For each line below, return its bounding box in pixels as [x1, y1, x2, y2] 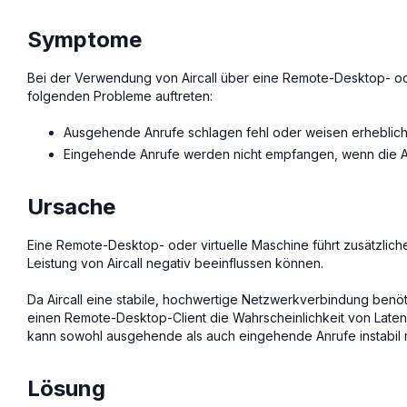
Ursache [27, 194, 115, 221]
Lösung [27, 375, 105, 402]
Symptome [27, 25, 142, 53]
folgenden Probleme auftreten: [27, 87, 213, 104]
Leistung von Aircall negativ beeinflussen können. [27, 255, 323, 272]
